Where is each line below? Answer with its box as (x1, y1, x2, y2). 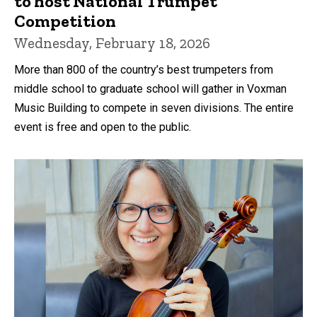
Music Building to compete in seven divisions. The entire (14, 100, 294, 115)
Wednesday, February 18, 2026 (14, 33, 210, 52)
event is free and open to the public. (14, 120, 191, 134)
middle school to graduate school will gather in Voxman (14, 81, 287, 96)
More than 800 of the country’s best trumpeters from (14, 62, 273, 76)
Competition (14, 10, 116, 31)
